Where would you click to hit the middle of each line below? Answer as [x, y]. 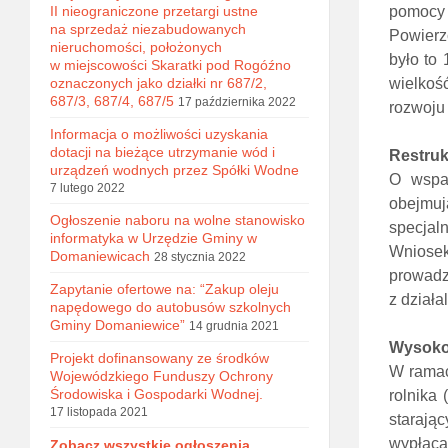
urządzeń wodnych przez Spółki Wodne [174, 170]
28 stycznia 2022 [200, 257]
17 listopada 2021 [99, 412]
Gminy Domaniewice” [117, 325]
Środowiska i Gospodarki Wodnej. [156, 394]
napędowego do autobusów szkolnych [170, 307]
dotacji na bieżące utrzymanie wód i [162, 152]
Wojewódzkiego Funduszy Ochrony [161, 376]
